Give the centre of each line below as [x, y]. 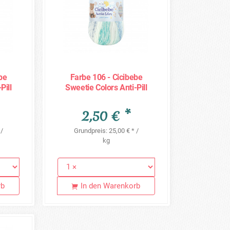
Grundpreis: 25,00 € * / [106, 131]
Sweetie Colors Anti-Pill [106, 87]
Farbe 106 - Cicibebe [106, 77]
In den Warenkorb [111, 186]
